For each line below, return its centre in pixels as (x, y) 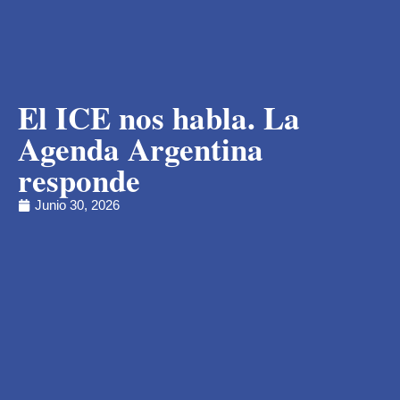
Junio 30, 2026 (77, 205)
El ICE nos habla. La (159, 118)
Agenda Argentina (141, 149)
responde (79, 180)
